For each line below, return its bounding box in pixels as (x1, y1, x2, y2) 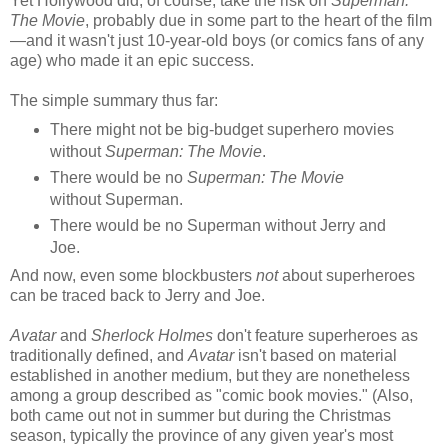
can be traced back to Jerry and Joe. (10, 287, 265, 305)
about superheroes (282, 267, 415, 285)
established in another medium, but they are (10, 367, 323, 385)
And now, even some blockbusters (10, 267, 256, 285)
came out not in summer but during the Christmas (45, 407, 391, 425)
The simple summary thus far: (10, 91, 218, 109)
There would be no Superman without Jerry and (49, 216, 386, 234)
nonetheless (323, 367, 410, 385)
